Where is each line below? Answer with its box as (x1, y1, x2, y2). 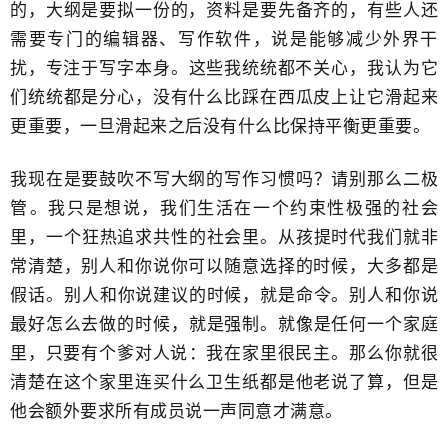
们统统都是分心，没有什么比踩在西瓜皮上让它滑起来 (10, 87, 438, 108)
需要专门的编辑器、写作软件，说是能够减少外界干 (10, 29, 438, 50)
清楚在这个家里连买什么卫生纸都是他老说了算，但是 (10, 372, 438, 393)
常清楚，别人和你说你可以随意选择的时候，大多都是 (10, 256, 438, 277)
